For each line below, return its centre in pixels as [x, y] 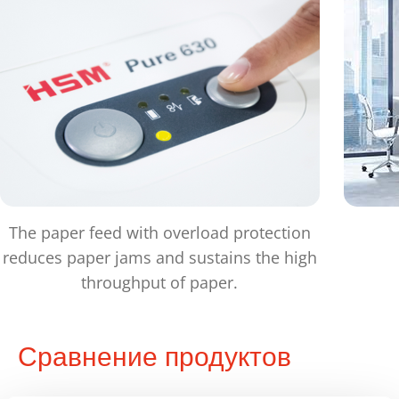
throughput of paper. [160, 283]
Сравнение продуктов [155, 356]
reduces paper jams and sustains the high [159, 258]
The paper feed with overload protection [159, 233]
